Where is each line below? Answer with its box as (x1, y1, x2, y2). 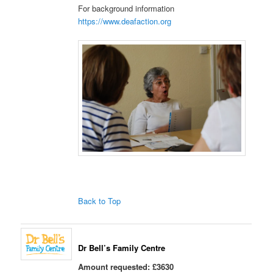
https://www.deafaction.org (78, 15, 172, 27)
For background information (78, 2, 175, 15)
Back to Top (78, 194, 121, 207)
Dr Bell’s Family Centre (78, 241, 166, 253)
